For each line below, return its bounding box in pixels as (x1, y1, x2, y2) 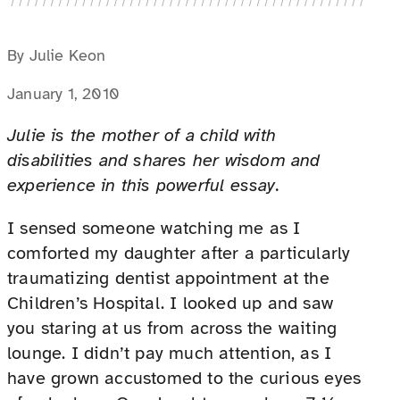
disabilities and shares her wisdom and (7, 149, 321, 172)
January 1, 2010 (7, 84, 120, 104)
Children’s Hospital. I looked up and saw (7, 292, 334, 315)
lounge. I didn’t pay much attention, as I (7, 342, 332, 365)
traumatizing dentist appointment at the (7, 267, 329, 290)
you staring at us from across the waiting (7, 317, 337, 340)
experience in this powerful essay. (7, 174, 279, 197)
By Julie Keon (7, 46, 106, 66)
